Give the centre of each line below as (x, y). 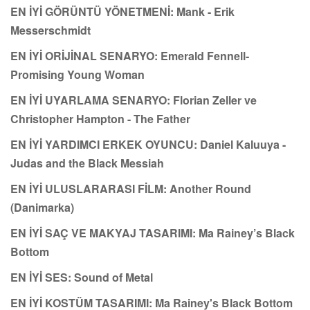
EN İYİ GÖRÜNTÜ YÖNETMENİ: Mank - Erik (122, 11)
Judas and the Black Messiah (87, 163)
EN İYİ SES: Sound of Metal (82, 277)
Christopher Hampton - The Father (100, 118)
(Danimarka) (42, 207)
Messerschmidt (51, 30)
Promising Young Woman (77, 74)
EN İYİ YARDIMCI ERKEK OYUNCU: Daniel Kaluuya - (148, 144)
